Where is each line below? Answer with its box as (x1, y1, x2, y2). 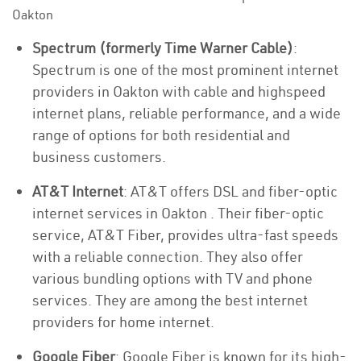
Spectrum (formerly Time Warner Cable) (32, 39, 293, 57)
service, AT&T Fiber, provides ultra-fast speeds (32, 226, 338, 244)
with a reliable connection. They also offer (32, 247, 303, 266)
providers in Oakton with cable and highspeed (32, 82, 326, 101)
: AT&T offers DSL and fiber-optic (123, 182, 338, 201)
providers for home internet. (32, 313, 214, 331)
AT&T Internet (32, 182, 123, 201)
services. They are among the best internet (32, 291, 308, 309)
